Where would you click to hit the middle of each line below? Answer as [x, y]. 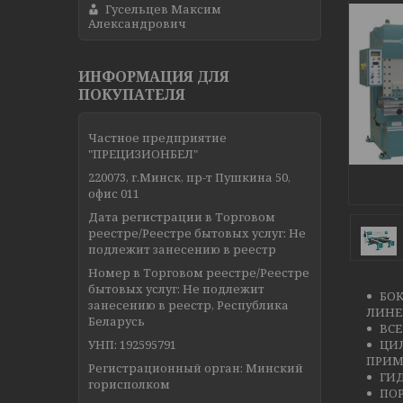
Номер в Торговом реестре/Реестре [199, 272]
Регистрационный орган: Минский [196, 367]
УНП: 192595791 [132, 344]
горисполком [129, 384]
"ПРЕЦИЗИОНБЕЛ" [143, 153]
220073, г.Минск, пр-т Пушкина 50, [189, 177]
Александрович [137, 23]
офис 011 [114, 193]
